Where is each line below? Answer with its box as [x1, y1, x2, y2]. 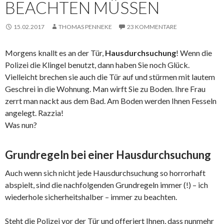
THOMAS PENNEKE [58, 23, 112, 31]
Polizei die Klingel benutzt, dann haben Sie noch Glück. [5, 60, 189, 70]
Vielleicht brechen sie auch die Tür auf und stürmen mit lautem [5, 72, 215, 82]
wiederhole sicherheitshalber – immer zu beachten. [5, 192, 177, 202]
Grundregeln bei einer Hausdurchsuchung [5, 148, 211, 162]
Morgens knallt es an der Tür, [5, 48, 105, 58]
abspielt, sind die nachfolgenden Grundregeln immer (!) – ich [5, 180, 208, 190]
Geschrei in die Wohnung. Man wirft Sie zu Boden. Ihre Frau [5, 84, 205, 94]
